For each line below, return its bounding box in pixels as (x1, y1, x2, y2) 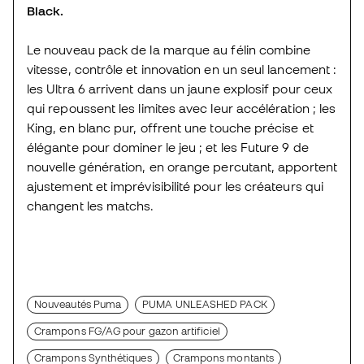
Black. (27, 2, 64, 18)
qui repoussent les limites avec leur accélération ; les (27, 100, 336, 115)
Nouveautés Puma (34, 297, 122, 310)
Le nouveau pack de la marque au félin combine (27, 41, 311, 57)
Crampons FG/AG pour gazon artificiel (34, 324, 220, 337)
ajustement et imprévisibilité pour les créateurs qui (27, 178, 324, 193)
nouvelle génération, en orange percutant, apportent (27, 158, 337, 174)
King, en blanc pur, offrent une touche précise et (27, 119, 314, 135)
